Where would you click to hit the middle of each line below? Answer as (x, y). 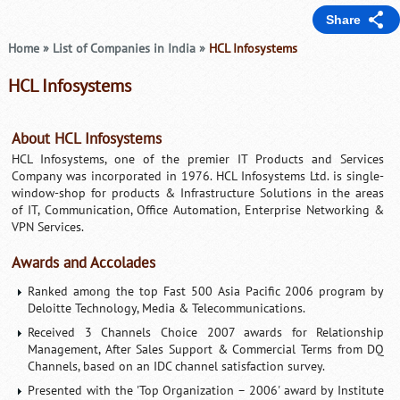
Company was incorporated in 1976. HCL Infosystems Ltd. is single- (198, 176)
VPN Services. (48, 227)
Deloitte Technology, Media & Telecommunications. (167, 308)
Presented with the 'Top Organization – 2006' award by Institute (206, 390)
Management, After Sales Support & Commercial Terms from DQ (206, 349)
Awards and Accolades (84, 263)
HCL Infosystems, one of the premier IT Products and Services (198, 159)
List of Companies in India (124, 49)
